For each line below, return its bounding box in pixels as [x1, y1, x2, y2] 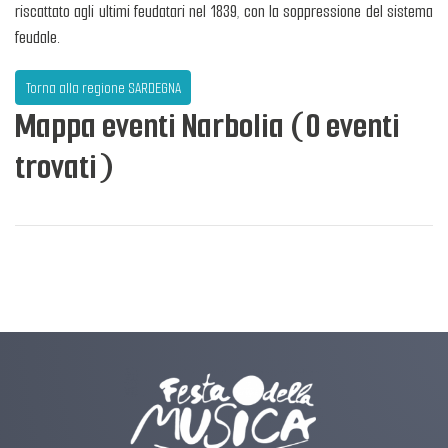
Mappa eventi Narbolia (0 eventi [15, 103, 400, 149]
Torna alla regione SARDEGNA [25, 77, 181, 98]
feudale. [15, 25, 60, 49]
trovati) [15, 144, 114, 190]
